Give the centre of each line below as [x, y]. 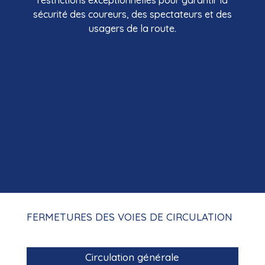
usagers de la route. [132, 29]
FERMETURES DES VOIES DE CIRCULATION [129, 217]
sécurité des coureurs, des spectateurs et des [132, 14]
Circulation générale [132, 257]
